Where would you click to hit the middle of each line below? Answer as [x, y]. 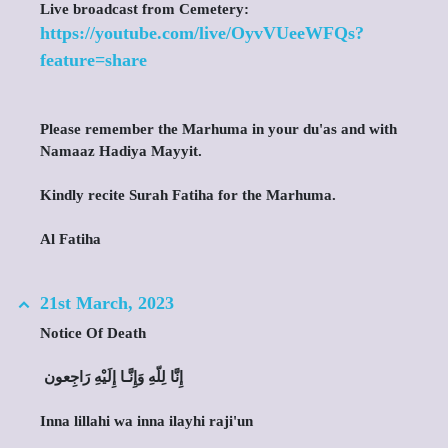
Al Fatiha [70, 239]
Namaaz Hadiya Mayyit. [121, 151]
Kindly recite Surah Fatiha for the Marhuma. [188, 195]
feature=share [93, 60]
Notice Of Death [93, 333]
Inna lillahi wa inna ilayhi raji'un [146, 421]
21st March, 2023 [107, 303]
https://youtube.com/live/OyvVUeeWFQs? [202, 33]
